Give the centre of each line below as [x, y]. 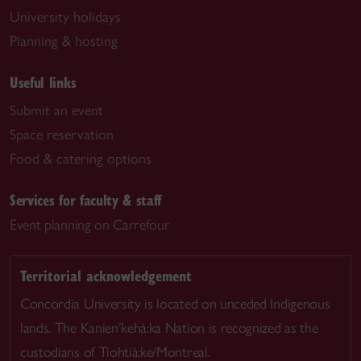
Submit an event [56, 110]
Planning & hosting [64, 41]
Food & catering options [81, 159]
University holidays [65, 17]
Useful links [43, 82]
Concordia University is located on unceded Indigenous [175, 303]
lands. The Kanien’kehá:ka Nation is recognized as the [169, 328]
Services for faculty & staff [86, 199]
